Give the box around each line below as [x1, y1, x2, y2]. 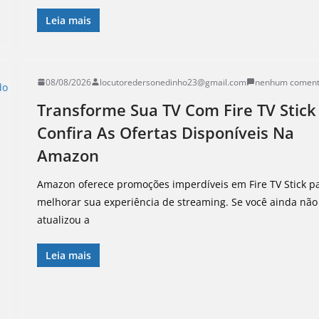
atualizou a [37, 212, 90, 226]
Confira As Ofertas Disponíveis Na [37, 121, 295, 143]
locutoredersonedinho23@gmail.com [100, 75, 247, 88]
